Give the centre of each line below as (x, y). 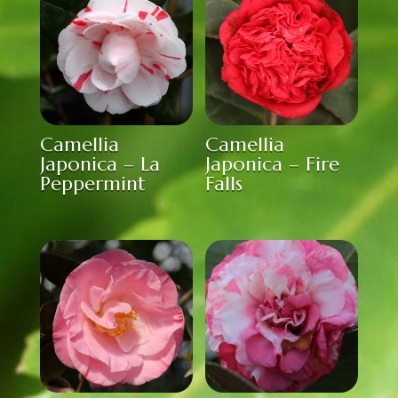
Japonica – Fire (273, 163)
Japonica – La (99, 163)
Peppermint (92, 183)
